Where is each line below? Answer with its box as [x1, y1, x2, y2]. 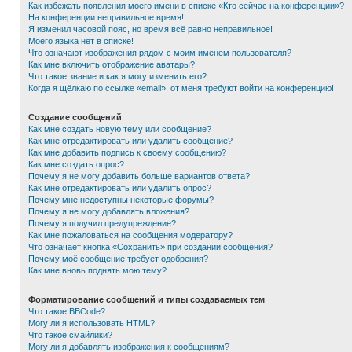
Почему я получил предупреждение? [28, 218, 176, 228]
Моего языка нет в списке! [28, 36, 134, 46]
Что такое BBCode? [28, 306, 105, 316]
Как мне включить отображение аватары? [28, 60, 195, 69]
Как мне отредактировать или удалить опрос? [28, 183, 211, 192]
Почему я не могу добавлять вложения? [28, 207, 189, 216]
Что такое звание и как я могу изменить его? [28, 71, 207, 81]
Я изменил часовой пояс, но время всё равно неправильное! [28, 24, 273, 34]
